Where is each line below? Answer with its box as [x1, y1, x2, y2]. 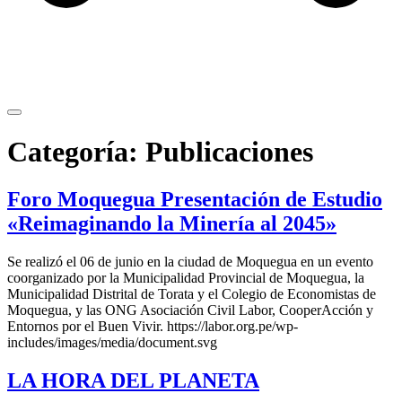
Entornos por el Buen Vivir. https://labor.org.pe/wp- [7, 318, 298, 334]
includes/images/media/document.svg [7, 334, 217, 350]
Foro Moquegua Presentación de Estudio [7, 187, 382, 211]
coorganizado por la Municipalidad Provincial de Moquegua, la [7, 269, 364, 285]
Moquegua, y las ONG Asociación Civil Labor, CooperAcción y [7, 301, 373, 318]
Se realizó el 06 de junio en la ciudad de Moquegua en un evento [7, 253, 373, 269]
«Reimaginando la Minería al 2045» [7, 211, 336, 235]
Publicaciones [145, 135, 313, 168]
